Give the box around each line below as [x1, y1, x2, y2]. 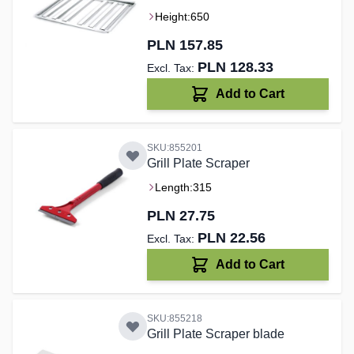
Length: [154, 181, 193, 194]
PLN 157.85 [146, 37, 223, 54]
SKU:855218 [146, 313, 202, 325]
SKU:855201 [146, 142, 202, 154]
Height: [154, 10, 190, 24]
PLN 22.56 [197, 230, 265, 247]
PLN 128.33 [197, 59, 273, 76]
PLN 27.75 [146, 208, 215, 224]
